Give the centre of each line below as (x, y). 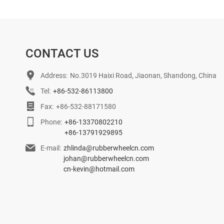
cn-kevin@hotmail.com (99, 169)
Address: (54, 75)
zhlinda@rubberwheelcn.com (109, 148)
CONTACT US (62, 53)
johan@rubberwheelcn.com (106, 158)
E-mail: (51, 148)
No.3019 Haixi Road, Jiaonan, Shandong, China (143, 75)
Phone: (51, 122)
